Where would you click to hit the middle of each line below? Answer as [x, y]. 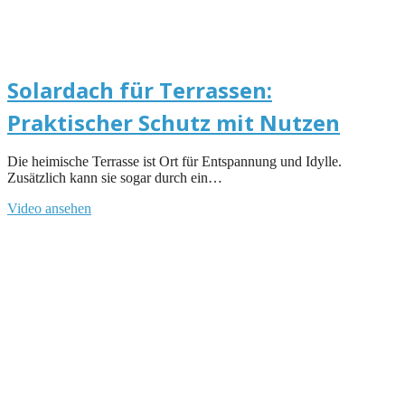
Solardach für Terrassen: [140, 89]
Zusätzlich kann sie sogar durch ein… [115, 177]
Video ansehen [49, 208]
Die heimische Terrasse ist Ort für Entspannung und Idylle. [174, 161]
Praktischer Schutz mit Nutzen [174, 122]
